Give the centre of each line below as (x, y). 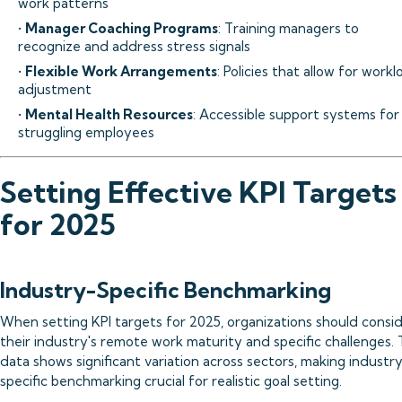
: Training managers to (288, 28)
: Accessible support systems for (296, 114)
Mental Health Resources (109, 114)
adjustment (55, 89)
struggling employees (86, 132)
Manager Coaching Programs (122, 28)
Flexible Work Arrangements (121, 71)
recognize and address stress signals (134, 46)
